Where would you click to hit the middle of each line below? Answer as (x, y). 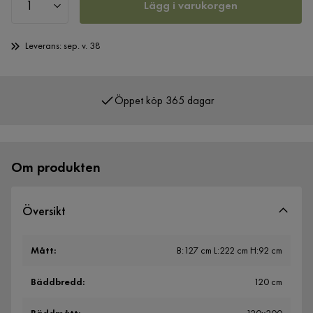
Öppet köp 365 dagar (164, 82)
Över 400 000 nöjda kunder (164, 112)
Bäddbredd (57, 282)
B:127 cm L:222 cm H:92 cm (230, 250)
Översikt (44, 211)
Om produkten (56, 167)
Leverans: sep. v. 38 (63, 46)
